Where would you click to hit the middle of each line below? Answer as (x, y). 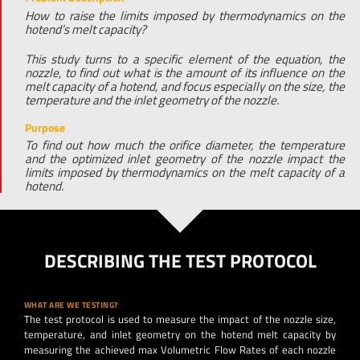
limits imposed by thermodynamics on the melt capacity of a (184, 172)
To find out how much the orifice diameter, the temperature (184, 145)
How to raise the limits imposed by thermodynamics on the (184, 15)
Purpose (45, 127)
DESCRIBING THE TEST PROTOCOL (180, 260)
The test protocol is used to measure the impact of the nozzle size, (180, 319)
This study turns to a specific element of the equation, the (184, 59)
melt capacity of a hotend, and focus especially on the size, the (184, 86)
